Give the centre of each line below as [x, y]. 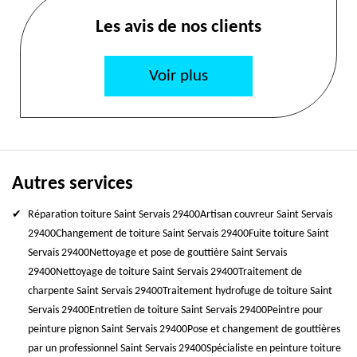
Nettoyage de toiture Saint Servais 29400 [147, 272]
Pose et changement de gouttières [264, 330]
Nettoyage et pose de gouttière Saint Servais [188, 253]
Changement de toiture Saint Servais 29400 [152, 234]
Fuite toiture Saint [289, 234]
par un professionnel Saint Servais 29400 [117, 349]
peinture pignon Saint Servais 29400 [108, 330]
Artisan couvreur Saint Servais [266, 215]
